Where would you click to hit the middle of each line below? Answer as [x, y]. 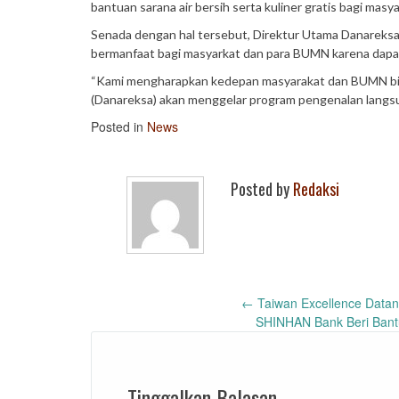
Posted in [119, 126]
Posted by [262, 189]
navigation [150, 345]
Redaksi [316, 189]
